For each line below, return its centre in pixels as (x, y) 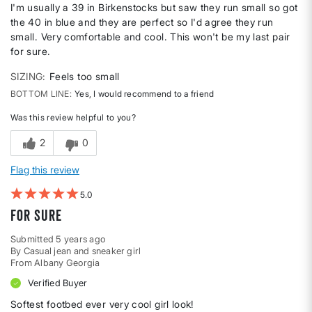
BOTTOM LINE (40, 94)
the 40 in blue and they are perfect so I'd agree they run (142, 22)
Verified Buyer (58, 283)
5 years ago (81, 239)
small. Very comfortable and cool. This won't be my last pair (150, 37)
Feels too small (84, 77)
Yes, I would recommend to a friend (143, 94)
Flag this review (45, 170)
